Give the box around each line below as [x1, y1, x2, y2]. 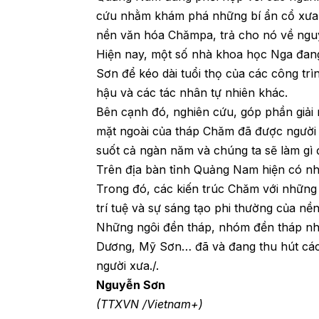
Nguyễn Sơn [96, 278, 169, 293]
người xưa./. [96, 258, 163, 273]
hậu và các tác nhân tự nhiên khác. [96, 85, 288, 100]
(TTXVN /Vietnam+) [96, 297, 204, 312]
